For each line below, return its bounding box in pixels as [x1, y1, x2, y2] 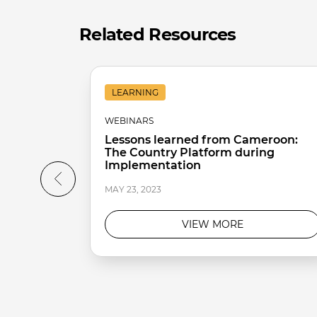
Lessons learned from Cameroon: [105, 133, 298, 146]
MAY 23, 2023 [105, 184, 161, 195]
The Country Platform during [105, 146, 275, 159]
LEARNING [112, 87, 158, 98]
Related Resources [79, 24, 236, 45]
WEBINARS [105, 115, 154, 126]
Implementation [105, 158, 201, 172]
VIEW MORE [181, 218, 243, 231]
